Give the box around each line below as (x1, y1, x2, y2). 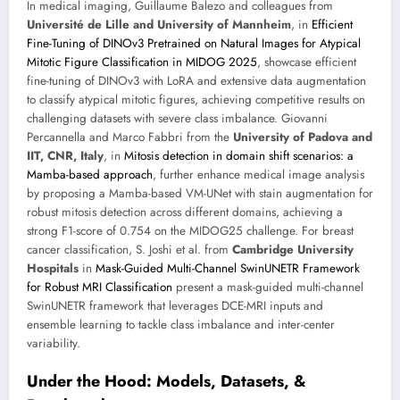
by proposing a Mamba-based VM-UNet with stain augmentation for (27, 184, 373, 202)
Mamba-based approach (27, 165, 153, 183)
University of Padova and (233, 128, 372, 146)
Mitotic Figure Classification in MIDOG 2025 (27, 53, 257, 71)
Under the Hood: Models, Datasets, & (27, 369, 306, 393)
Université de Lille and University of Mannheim (27, 15, 291, 33)
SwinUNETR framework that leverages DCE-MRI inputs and (27, 296, 323, 314)
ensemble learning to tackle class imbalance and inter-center (27, 315, 335, 333)
